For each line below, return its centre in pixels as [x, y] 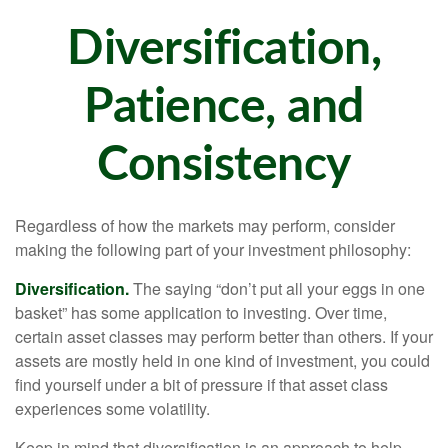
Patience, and [224, 107]
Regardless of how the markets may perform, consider [205, 225]
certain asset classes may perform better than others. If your [224, 336]
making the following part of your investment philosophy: [213, 249]
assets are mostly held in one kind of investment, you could [222, 360]
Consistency [224, 165]
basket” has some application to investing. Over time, [201, 312]
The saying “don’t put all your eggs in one [277, 288]
